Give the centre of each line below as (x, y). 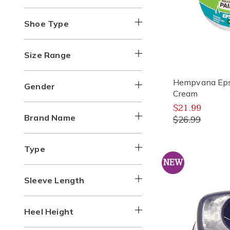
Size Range (47, 55)
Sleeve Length (54, 180)
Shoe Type (46, 24)
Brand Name (50, 118)
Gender (40, 86)
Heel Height (49, 212)
